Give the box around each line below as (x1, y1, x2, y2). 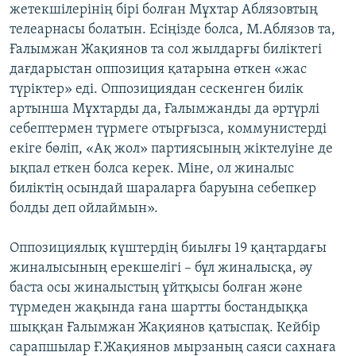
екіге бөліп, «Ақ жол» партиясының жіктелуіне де (10, 141, 333, 157)
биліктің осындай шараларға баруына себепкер (10, 181, 316, 197)
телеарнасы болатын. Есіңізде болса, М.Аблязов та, (10, 22, 335, 38)
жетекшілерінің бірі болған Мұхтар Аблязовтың (10, 2, 318, 18)
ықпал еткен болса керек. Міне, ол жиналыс (10, 161, 294, 177)
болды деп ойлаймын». (10, 201, 158, 217)
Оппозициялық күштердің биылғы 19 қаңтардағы (10, 241, 327, 257)
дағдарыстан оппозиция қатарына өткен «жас (10, 62, 307, 78)
